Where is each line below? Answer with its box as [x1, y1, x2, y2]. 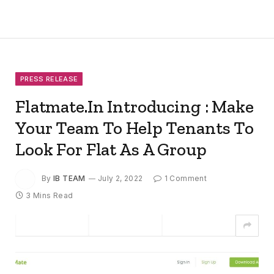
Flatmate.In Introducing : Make [15, 95, 254, 117]
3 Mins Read [26, 190, 73, 200]
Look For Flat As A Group [15, 138, 207, 160]
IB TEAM [53, 173, 86, 183]
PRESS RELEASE [20, 74, 78, 83]
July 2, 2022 [98, 173, 143, 183]
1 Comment [164, 173, 207, 183]
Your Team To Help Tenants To [15, 117, 254, 138]
